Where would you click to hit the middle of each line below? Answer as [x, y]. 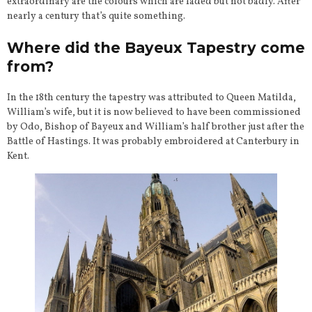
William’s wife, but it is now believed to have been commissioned [154, 112]
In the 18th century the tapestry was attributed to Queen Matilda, [151, 97]
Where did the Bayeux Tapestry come [156, 47]
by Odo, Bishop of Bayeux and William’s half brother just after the [156, 127]
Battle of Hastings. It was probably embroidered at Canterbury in [153, 141]
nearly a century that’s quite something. [96, 16]
